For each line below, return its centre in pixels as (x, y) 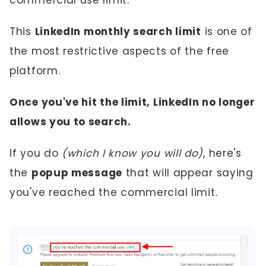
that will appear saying (188, 172)
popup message (77, 172)
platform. (35, 70)
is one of (227, 31)
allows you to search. (70, 121)
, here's (222, 153)
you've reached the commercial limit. (114, 192)
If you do (36, 153)
